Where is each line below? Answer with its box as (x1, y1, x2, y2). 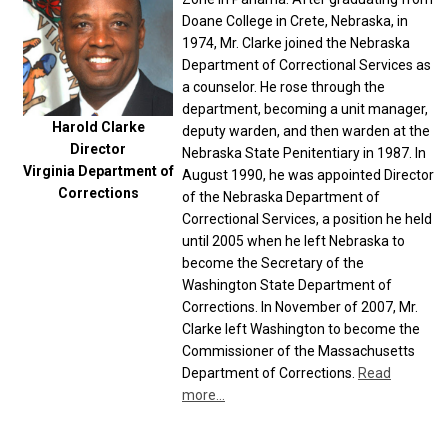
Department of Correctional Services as (182, 57, 431, 73)
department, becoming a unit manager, (182, 101, 428, 117)
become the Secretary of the (182, 255, 364, 271)
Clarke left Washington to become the (182, 321, 420, 337)
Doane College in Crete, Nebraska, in (182, 13, 408, 29)
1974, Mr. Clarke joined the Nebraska (182, 35, 410, 51)
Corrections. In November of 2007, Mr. (182, 299, 418, 315)
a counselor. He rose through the (182, 79, 385, 95)
